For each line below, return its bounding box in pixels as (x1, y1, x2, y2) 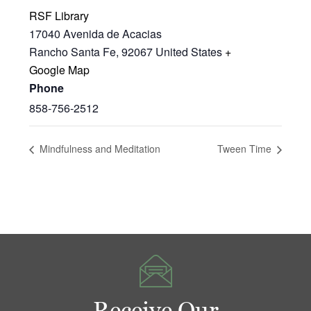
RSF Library (29, 7, 90, 24)
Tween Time (217, 142, 274, 156)
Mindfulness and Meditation (37, 142, 161, 156)
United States (155, 43, 223, 60)
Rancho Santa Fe (29, 43, 117, 60)
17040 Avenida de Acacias (29, 25, 162, 42)
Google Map (29, 61, 90, 78)
